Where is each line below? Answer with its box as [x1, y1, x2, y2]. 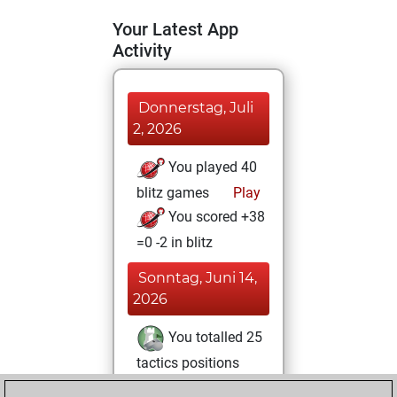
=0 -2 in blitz [136, 234, 213, 251]
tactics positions [136, 354, 239, 371]
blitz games [136, 184, 209, 201]
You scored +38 [165, 208, 265, 226]
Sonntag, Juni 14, [138, 269, 257, 286]
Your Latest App [113, 19, 238, 40]
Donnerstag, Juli [138, 99, 253, 116]
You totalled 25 [165, 329, 262, 346]
